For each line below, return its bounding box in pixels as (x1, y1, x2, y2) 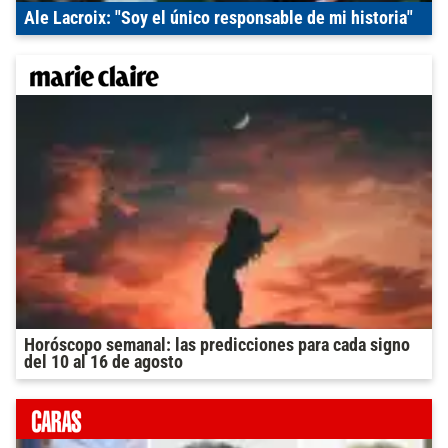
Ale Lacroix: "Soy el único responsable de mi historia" (24, 8, 413, 29)
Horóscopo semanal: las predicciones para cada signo (24, 335, 410, 356)
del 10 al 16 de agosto (24, 352, 183, 373)
